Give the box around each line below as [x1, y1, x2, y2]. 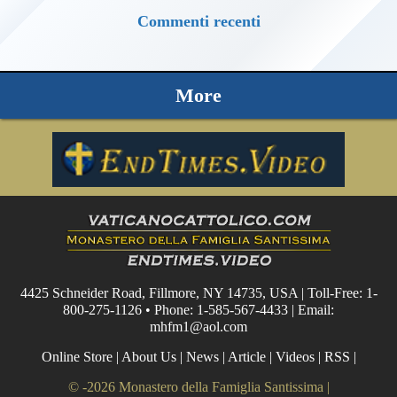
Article [227, 348, 266, 364]
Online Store [41, 348, 113, 364]
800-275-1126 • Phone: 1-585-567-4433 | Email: [63, 301, 334, 317]
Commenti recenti [136, 12, 261, 31]
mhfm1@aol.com [150, 318, 247, 334]
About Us [121, 348, 176, 364]
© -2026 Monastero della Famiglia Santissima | [67, 378, 330, 394]
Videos [275, 348, 315, 364]
